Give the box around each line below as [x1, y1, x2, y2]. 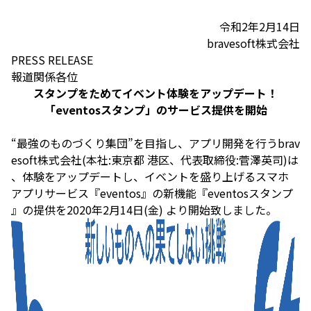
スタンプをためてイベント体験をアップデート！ [33, 85, 278, 101]
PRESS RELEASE [11, 51, 93, 68]
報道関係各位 [11, 68, 78, 85]
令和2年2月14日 [219, 18, 300, 35]
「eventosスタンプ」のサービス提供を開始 [44, 101, 267, 118]
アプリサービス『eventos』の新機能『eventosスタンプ [11, 185, 293, 201]
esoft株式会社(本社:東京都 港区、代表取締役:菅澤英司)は [11, 151, 299, 168]
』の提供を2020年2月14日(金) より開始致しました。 [11, 201, 277, 218]
